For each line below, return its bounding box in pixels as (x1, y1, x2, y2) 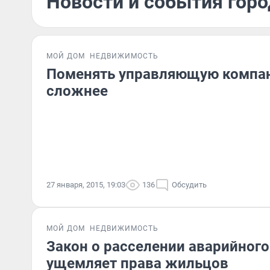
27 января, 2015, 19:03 (46, 180, 125, 189)
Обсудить (172, 180, 207, 189)
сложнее (46, 83, 108, 99)
